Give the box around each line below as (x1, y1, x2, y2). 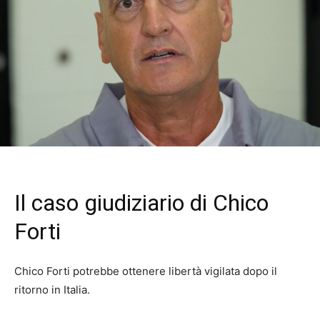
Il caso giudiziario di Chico (14, 189, 269, 217)
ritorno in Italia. (14, 283, 90, 297)
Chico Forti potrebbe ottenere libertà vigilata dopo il (14, 264, 277, 279)
